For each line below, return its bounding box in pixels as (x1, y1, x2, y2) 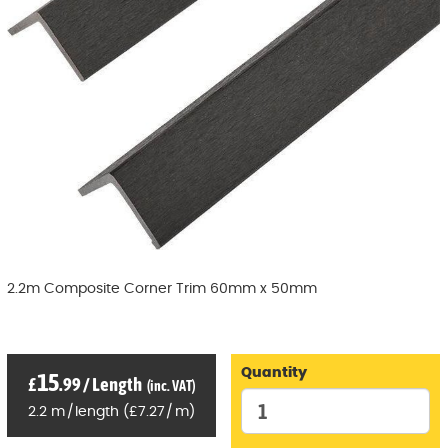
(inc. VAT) (146, 378, 195, 395)
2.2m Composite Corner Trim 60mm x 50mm (7, 282, 317, 297)
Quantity (241, 366, 307, 381)
